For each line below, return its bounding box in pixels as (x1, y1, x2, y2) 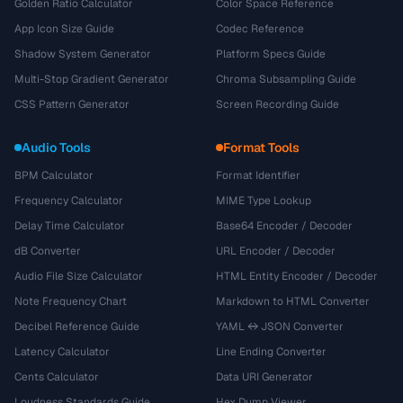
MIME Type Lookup (216, 193, 311, 208)
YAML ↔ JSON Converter (216, 319, 344, 334)
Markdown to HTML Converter (216, 294, 370, 309)
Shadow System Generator (14, 47, 151, 61)
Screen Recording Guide (216, 97, 339, 112)
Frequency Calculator (14, 193, 123, 208)
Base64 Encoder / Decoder (216, 219, 353, 233)
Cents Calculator (14, 370, 99, 384)
